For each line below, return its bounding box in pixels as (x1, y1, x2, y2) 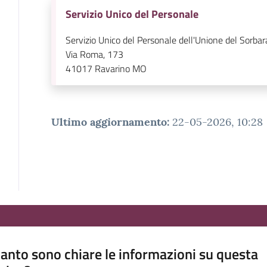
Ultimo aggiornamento (51, 114, 167, 129)
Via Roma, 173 (65, 46, 123, 61)
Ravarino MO (94, 61, 147, 76)
